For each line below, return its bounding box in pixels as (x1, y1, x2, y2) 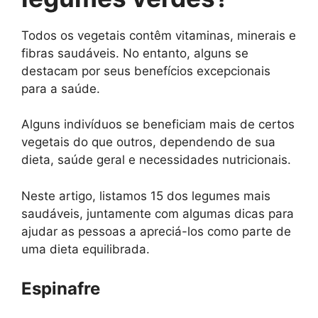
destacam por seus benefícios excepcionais (21, 63, 270, 78)
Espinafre (21, 278, 100, 300)
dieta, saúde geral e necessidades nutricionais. (21, 153, 291, 168)
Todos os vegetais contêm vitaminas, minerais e (21, 28, 296, 43)
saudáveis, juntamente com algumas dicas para (21, 206, 294, 221)
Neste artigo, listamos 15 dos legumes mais (21, 188, 270, 203)
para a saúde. (21, 81, 100, 96)
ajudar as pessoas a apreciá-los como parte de (21, 224, 291, 238)
